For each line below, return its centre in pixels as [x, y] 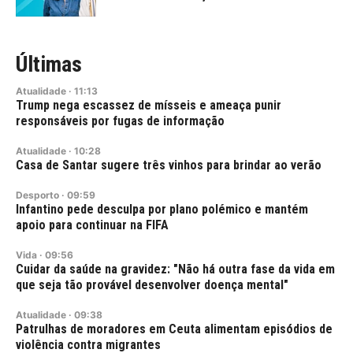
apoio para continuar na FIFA [92, 225]
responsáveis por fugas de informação [120, 121]
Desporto [37, 195]
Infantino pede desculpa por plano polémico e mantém [162, 209]
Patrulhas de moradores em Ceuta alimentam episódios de [174, 329]
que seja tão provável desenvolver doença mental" [152, 284]
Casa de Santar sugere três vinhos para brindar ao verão [169, 165]
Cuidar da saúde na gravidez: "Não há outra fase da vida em [175, 269]
